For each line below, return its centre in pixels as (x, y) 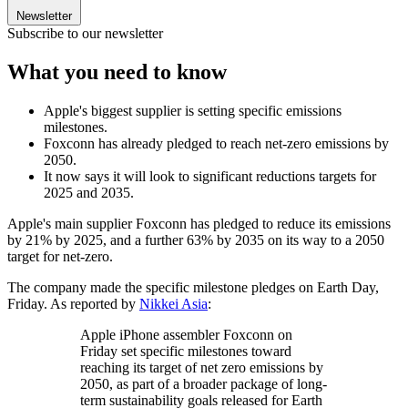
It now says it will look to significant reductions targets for (210, 176)
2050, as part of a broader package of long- (204, 383)
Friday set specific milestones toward (186, 351)
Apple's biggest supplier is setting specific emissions (193, 110)
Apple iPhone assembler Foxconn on (186, 334)
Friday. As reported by (73, 303)
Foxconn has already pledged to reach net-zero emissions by (216, 143)
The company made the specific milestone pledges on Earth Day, (193, 287)
